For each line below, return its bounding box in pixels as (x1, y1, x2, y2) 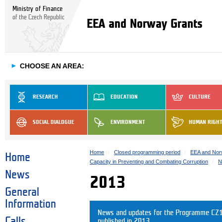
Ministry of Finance (12, 5, 62, 12)
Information (5, 199, 56, 210)
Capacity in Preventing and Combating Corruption (90, 158, 209, 165)
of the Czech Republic (12, 15, 64, 20)
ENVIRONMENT (111, 119, 146, 125)
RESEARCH (33, 94, 58, 100)
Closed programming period (114, 149, 181, 155)
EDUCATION (111, 94, 138, 100)
